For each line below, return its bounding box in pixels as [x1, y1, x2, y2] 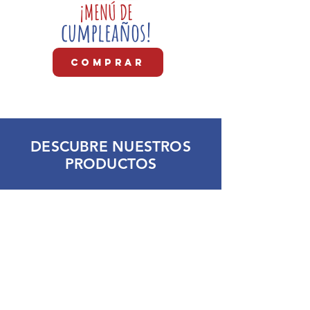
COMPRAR [71, 56, 145, 69]
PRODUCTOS [64, 155, 157, 172]
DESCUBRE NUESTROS [30, 138, 191, 155]
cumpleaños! [60, 16, 156, 48]
